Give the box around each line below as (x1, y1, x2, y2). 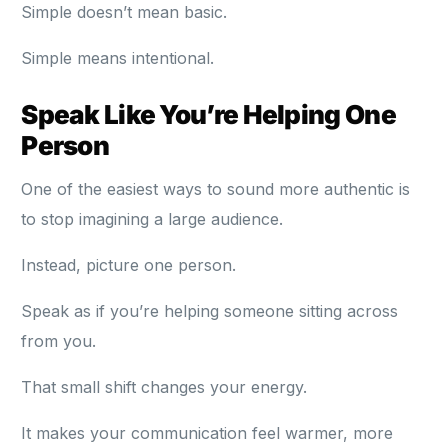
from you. (21, 331, 97, 352)
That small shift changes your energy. (21, 377, 308, 398)
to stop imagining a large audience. (21, 209, 284, 230)
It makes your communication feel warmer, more (21, 423, 394, 444)
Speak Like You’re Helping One (21, 99, 396, 131)
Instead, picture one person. (21, 255, 237, 276)
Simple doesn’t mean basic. (21, 2, 228, 23)
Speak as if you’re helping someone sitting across (21, 301, 399, 322)
